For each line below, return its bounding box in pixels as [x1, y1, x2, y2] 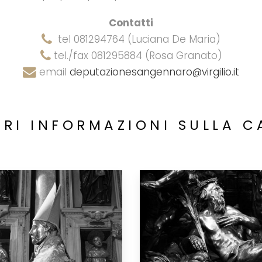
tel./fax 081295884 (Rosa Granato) [50, 48, 222, 63]
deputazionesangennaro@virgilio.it [70, 64, 239, 79]
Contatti [109, 15, 153, 30]
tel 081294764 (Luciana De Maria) [52, 32, 220, 46]
